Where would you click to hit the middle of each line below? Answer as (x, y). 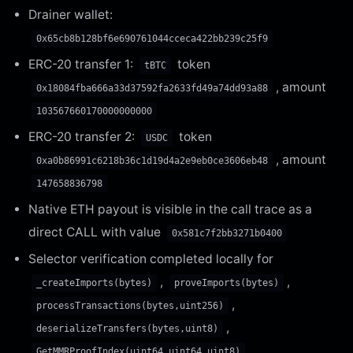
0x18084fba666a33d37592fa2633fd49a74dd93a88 (152, 88)
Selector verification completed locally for (151, 258)
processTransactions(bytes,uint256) (130, 305)
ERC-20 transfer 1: (82, 64)
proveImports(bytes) (227, 282)
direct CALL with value (96, 232)
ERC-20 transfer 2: (83, 136)
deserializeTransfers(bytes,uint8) (127, 328)
